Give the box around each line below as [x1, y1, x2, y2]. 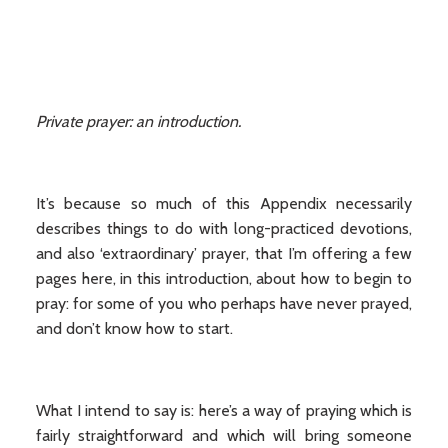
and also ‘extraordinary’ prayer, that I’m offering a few [35, 244, 413, 263]
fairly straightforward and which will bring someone [35, 426, 413, 445]
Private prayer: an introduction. [35, 112, 241, 131]
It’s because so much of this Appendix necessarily [35, 194, 413, 213]
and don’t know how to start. [35, 319, 233, 338]
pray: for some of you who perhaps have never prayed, [35, 294, 413, 313]
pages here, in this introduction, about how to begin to [35, 269, 413, 288]
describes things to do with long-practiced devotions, [35, 219, 413, 238]
